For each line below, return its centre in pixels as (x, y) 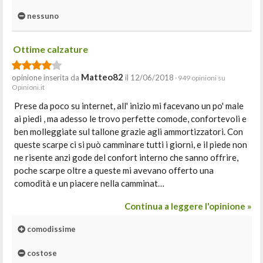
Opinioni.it (28, 87)
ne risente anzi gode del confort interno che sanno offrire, (126, 157)
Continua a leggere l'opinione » (188, 206)
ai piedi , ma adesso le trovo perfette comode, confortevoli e (130, 119)
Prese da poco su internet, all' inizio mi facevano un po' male (129, 106)
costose (41, 253)
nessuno (42, 16)
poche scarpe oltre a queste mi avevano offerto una (114, 170)
